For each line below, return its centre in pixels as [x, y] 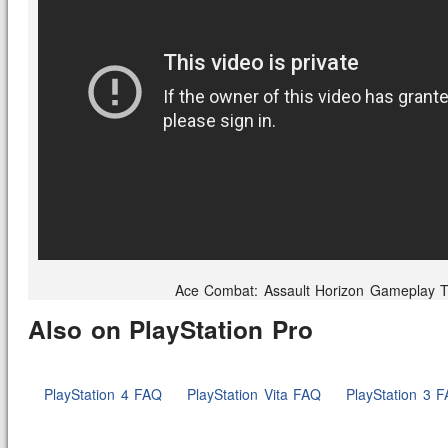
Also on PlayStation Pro [170, 329]
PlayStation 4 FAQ [103, 393]
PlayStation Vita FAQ [254, 393]
